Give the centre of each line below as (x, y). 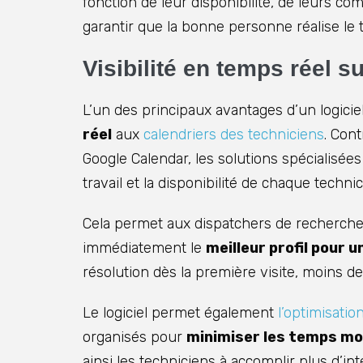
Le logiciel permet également (180, 313)
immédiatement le (144, 248)
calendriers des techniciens (234, 135)
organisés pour (135, 337)
